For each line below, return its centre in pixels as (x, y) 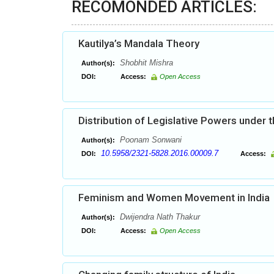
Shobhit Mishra (145, 63)
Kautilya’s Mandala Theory (139, 43)
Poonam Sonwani (150, 140)
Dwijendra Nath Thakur (159, 217)
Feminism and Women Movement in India (174, 198)
